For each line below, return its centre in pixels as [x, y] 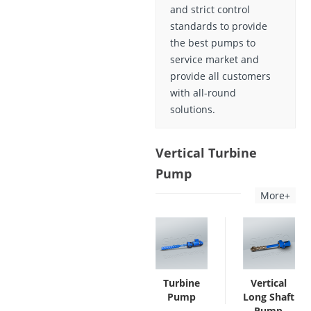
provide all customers [220, 76]
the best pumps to [213, 43]
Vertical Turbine [206, 153]
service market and [215, 60]
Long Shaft [268, 297]
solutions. [193, 110]
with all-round [203, 93]
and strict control [210, 10]
